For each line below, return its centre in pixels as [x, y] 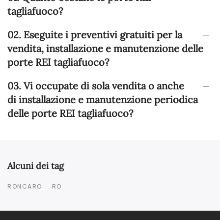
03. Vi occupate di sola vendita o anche [96, 86]
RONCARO [25, 187]
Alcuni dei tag [36, 166]
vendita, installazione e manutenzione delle [105, 49]
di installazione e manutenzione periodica [103, 100]
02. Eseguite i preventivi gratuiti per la [95, 35]
